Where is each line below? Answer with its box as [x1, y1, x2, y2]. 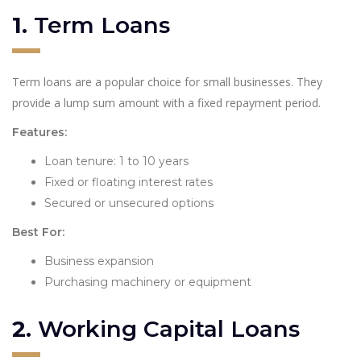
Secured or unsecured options [44, 195, 214, 210]
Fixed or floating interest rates [44, 174, 213, 189]
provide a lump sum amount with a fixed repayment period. [12, 94, 321, 110]
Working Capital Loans [38, 314, 300, 342]
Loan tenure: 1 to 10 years [44, 153, 189, 168]
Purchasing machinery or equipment [44, 274, 251, 289]
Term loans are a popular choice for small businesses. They [12, 73, 322, 89]
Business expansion [44, 253, 154, 268]
